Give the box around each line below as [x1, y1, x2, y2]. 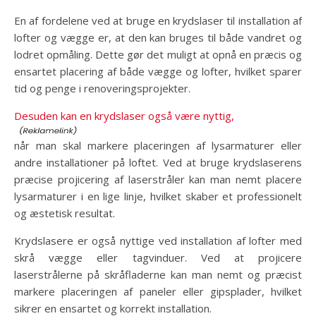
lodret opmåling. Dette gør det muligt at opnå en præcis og [14, 47, 302, 62]
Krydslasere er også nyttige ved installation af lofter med [14, 233, 302, 248]
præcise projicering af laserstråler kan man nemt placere [14, 172, 302, 187]
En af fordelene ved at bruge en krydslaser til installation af [14, 13, 302, 28]
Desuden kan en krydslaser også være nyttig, [14, 109, 234, 123]
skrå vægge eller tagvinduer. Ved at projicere [14, 250, 302, 265]
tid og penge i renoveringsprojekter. [14, 81, 190, 96]
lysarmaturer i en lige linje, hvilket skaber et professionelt [14, 189, 302, 204]
